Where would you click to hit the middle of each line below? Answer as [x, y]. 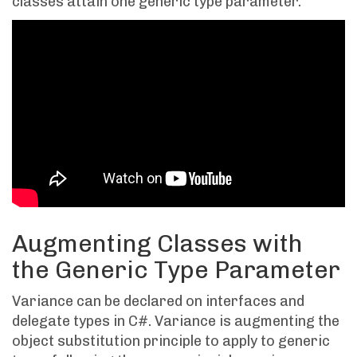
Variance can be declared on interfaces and [158, 302]
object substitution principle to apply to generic [171, 341]
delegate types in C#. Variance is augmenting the [176, 322]
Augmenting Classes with [157, 244]
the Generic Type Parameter [176, 271]
